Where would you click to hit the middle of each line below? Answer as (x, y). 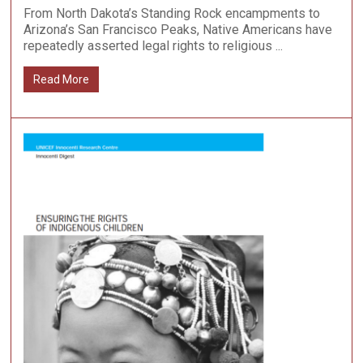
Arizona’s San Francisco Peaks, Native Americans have (178, 30)
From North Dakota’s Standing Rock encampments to (172, 13)
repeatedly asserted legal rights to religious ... (154, 46)
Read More (62, 79)
